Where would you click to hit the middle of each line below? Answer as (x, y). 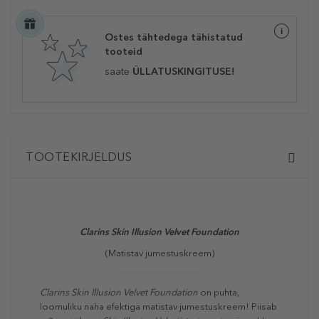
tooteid (124, 52)
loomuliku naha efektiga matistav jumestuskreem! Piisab (158, 307)
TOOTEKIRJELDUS (79, 157)
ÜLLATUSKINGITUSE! (183, 72)
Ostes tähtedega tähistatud (174, 38)
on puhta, (220, 293)
